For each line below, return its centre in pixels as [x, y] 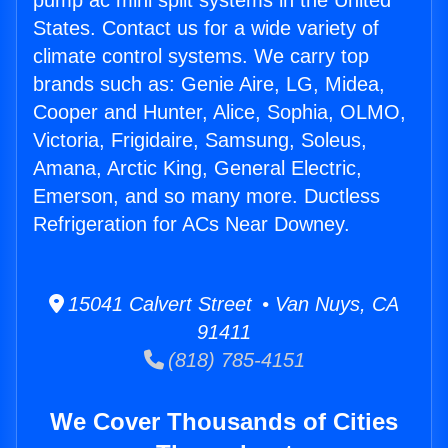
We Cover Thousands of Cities [224, 422]
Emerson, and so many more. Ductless [206, 196]
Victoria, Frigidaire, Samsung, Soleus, [200, 140]
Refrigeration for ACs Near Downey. [191, 224]
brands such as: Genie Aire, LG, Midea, [209, 84]
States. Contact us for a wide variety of [206, 28]
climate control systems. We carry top [201, 56]
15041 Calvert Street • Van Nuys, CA [231, 304]
